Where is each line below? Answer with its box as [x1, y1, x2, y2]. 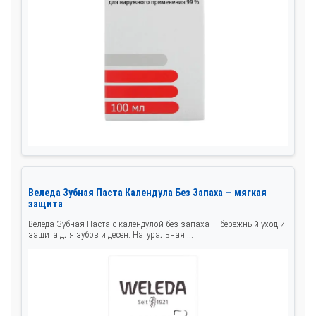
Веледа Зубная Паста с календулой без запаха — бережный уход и [28, 218, 285, 229]
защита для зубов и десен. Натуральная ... [28, 229, 193, 240]
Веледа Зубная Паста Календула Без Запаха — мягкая [28, 186, 267, 198]
